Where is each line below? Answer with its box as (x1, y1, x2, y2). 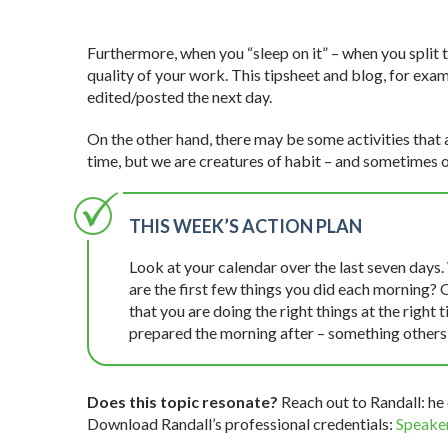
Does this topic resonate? (87, 392, 278, 412)
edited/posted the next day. (87, 87, 275, 107)
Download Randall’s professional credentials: (87, 414, 396, 434)
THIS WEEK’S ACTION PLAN (129, 215, 362, 238)
